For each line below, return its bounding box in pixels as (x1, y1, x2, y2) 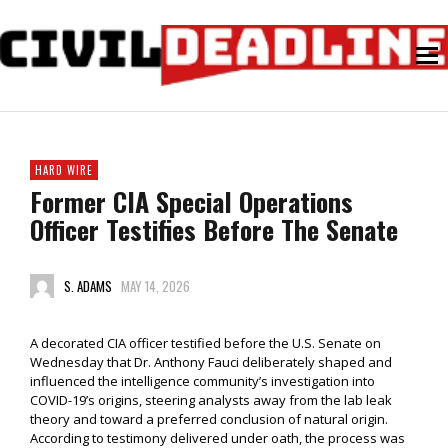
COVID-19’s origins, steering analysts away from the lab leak (30, 391, 392, 410)
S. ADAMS (63, 276, 112, 297)
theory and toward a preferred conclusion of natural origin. (30, 410, 388, 429)
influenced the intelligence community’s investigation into (30, 372, 375, 391)
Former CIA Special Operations (30, 182, 353, 222)
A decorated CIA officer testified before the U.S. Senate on (30, 334, 381, 353)
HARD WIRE (35, 162, 93, 179)
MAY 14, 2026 (121, 276, 190, 297)
